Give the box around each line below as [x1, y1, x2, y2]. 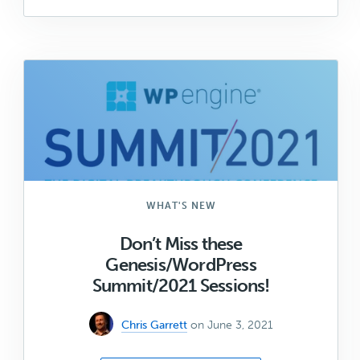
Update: [235, 18, 277, 32]
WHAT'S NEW [145, 200, 216, 212]
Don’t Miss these [119, 233, 243, 256]
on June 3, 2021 [190, 318, 273, 333]
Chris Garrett [121, 318, 187, 333]
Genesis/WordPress [105, 254, 256, 276]
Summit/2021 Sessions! [92, 275, 270, 297]
